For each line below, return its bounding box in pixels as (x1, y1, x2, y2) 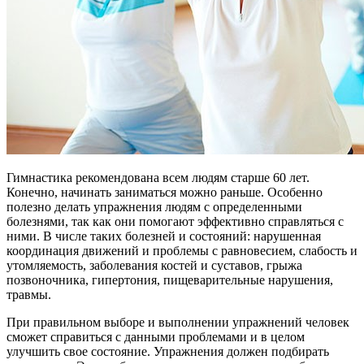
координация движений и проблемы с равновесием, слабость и (6, 244, 357, 258)
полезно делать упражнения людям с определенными (6, 200, 302, 214)
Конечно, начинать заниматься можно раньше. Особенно (6, 185, 323, 200)
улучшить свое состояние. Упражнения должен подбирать (6, 344, 329, 359)
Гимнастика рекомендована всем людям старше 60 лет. (6, 171, 310, 185)
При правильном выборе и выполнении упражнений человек (6, 315, 349, 330)
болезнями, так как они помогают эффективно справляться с (6, 214, 344, 229)
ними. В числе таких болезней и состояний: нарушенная (6, 229, 321, 244)
